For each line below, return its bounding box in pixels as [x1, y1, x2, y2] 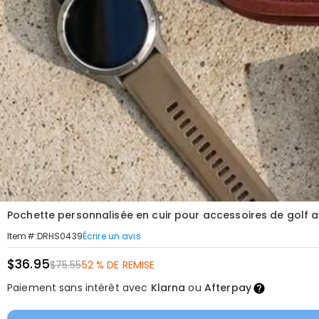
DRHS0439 [36, 230, 83, 242]
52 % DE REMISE [81, 258, 155, 272]
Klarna [150, 281, 186, 295]
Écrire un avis [82, 229, 141, 242]
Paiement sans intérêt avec [7, 281, 151, 295]
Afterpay [204, 281, 251, 295]
